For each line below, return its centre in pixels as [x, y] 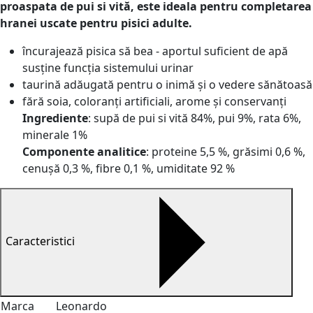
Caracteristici [42, 241]
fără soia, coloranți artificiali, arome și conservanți [154, 101]
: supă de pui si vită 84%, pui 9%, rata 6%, [195, 118]
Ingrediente [55, 118]
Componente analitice [84, 152]
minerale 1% [55, 135]
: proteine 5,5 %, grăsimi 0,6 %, [226, 152]
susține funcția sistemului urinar [108, 68]
